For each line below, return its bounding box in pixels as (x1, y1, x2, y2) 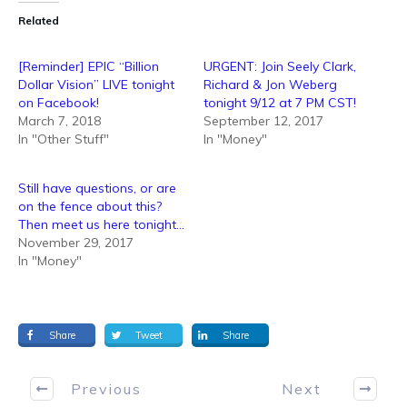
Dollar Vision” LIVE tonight (18, 76, 174, 93)
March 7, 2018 (18, 113, 101, 129)
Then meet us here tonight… (18, 216, 184, 233)
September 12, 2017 (203, 113, 323, 129)
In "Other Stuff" (18, 131, 109, 147)
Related (18, 14, 59, 27)
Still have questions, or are (18, 180, 176, 196)
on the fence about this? (18, 198, 162, 214)
